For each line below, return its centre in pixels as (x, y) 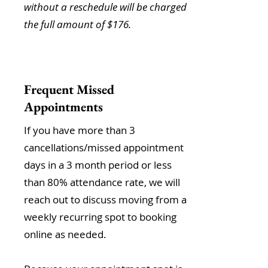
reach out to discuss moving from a (105, 200)
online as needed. (65, 234)
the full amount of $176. (79, 24)
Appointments (63, 107)
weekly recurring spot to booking (100, 217)
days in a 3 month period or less (98, 165)
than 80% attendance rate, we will (102, 182)
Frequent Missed (69, 89)
